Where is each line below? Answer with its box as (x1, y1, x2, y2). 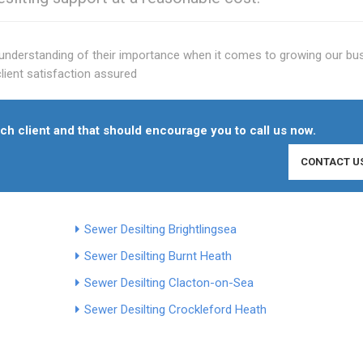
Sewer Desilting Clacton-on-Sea (83, 275, 254, 290)
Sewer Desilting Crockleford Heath (83, 301, 267, 317)
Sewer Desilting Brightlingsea (83, 221, 237, 237)
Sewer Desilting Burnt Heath (83, 248, 232, 263)
